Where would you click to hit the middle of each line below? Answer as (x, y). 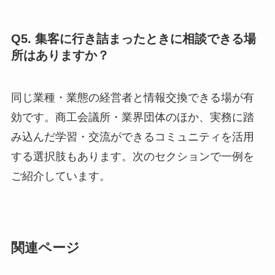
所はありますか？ (60, 55)
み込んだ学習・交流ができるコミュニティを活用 (132, 137)
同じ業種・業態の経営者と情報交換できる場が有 (132, 98)
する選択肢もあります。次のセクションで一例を (132, 157)
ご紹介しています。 (60, 176)
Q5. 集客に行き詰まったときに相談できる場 (133, 38)
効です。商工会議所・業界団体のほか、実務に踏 (132, 118)
